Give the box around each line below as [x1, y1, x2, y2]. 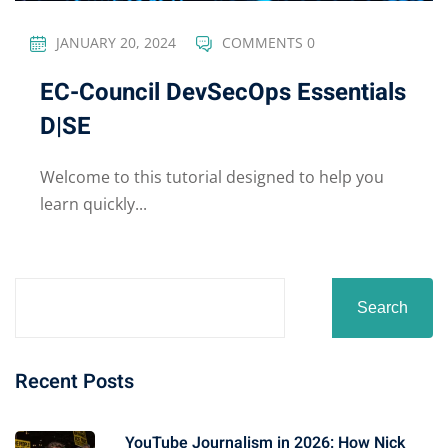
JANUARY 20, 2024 [56, 33, 176, 53]
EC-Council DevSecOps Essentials [40, 74, 406, 110]
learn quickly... [40, 192, 147, 215]
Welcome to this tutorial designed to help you [40, 165, 384, 188]
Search [357, 298, 408, 316]
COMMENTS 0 [222, 33, 315, 53]
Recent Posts [15, 366, 134, 396]
